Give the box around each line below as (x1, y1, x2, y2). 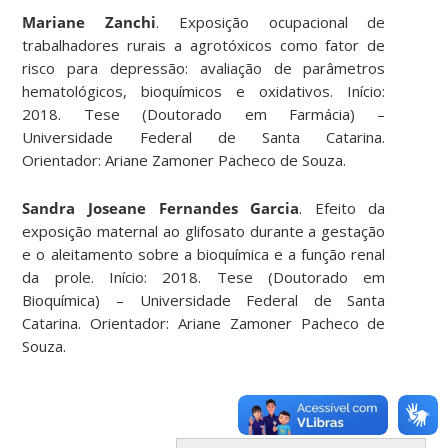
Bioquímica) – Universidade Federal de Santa (22, 289, 386, 310)
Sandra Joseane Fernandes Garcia (22, 197, 300, 218)
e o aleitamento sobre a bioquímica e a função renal (22, 243, 386, 264)
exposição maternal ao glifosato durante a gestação (22, 220, 386, 241)
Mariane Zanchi (22, 11, 157, 32)
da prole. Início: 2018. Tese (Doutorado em (22, 266, 386, 287)
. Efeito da (299, 197, 386, 218)
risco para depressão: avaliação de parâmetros (22, 57, 386, 78)
